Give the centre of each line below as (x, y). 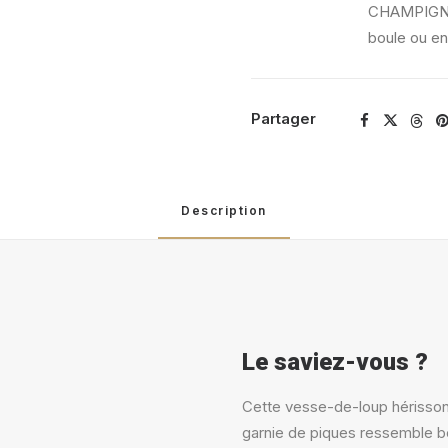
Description (224, 210)
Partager (283, 118)
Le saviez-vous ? (335, 362)
